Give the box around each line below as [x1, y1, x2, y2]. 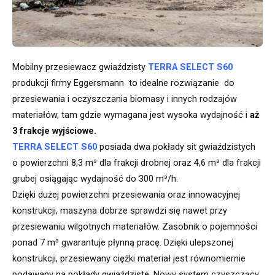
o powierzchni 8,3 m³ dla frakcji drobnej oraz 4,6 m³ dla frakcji [12, 157, 261, 168]
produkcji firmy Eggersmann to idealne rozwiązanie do [12, 77, 234, 88]
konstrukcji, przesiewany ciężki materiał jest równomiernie [12, 253, 246, 264]
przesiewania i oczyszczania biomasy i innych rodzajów [12, 93, 237, 104]
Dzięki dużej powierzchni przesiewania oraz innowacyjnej [12, 189, 240, 200]
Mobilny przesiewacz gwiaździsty [12, 61, 148, 72]
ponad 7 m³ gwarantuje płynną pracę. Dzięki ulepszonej [12, 237, 233, 248]
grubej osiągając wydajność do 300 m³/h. [12, 173, 178, 184]
